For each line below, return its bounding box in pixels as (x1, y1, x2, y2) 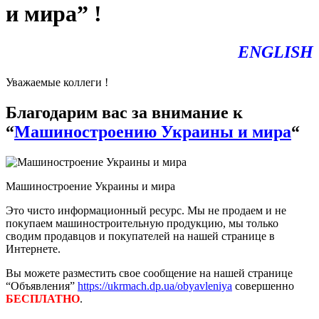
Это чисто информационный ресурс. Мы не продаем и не (6, 204, 286, 216)
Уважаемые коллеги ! (6, 75, 108, 88)
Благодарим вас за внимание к (6, 103, 243, 122)
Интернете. (6, 242, 61, 255)
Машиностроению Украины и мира (14, 122, 291, 141)
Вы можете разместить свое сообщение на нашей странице (6, 266, 293, 279)
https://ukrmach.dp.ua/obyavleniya (78, 279, 232, 292)
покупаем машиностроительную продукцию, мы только (6, 216, 278, 229)
